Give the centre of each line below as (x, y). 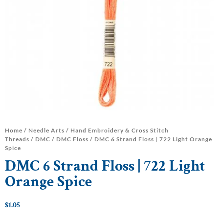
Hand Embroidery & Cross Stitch (120, 131)
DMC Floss (72, 139)
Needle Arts (46, 131)
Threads (17, 139)
